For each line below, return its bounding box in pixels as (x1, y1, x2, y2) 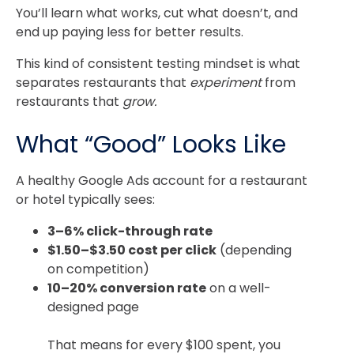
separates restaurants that (16, 73, 190, 92)
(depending (217, 241, 292, 260)
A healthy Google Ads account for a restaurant (16, 171, 307, 190)
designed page (47, 298, 139, 317)
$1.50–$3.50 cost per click (47, 241, 217, 260)
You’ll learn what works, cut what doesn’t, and (16, 3, 298, 22)
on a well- (206, 279, 271, 298)
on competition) (47, 260, 149, 279)
